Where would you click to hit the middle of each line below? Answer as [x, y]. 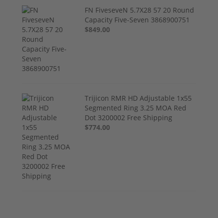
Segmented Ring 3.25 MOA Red [136, 108]
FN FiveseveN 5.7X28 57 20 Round [140, 10]
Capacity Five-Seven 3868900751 [137, 19]
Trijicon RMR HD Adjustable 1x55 [138, 98]
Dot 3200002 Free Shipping [129, 117]
